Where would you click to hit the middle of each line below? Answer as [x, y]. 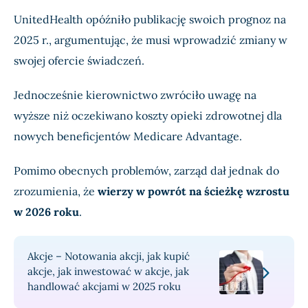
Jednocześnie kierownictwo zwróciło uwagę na [135, 95]
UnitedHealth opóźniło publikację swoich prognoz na [150, 20]
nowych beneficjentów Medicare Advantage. [128, 136]
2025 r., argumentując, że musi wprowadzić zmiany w [151, 40]
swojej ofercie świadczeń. [79, 61]
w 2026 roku [46, 212]
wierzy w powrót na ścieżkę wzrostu [194, 191]
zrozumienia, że [56, 191]
